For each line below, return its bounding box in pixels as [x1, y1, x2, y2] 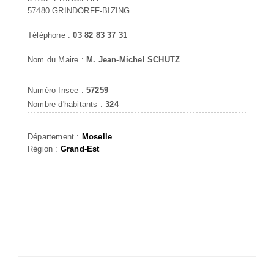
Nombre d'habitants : [28, 99, 106, 109]
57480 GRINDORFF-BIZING [28, 6, 130, 15]
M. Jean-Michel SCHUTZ [86, 54, 180, 64]
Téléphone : [28, 30, 73, 40]
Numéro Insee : [28, 85, 86, 95]
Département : [28, 131, 82, 141]
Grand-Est [60, 144, 100, 154]
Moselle [81, 131, 113, 141]
